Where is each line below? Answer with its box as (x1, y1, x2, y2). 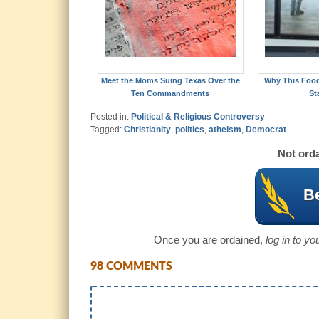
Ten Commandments (131, 89, 210, 98)
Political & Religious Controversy (131, 112, 265, 122)
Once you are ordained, (153, 234, 266, 246)
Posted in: (90, 112, 131, 122)
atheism (209, 125, 241, 135)
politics (175, 125, 204, 135)
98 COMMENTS (90, 261, 172, 273)
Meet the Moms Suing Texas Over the (100, 76, 240, 85)
